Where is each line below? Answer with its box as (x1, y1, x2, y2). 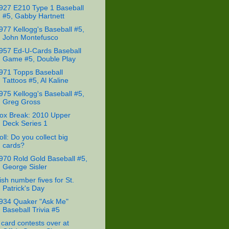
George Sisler (2, 163, 47, 171)
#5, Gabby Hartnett (2, 12, 64, 20)
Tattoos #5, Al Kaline (2, 77, 68, 85)
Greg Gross (2, 98, 40, 106)
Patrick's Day (2, 184, 44, 192)
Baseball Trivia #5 (2, 205, 60, 214)
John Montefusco (2, 33, 58, 41)
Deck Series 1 (2, 120, 48, 128)
